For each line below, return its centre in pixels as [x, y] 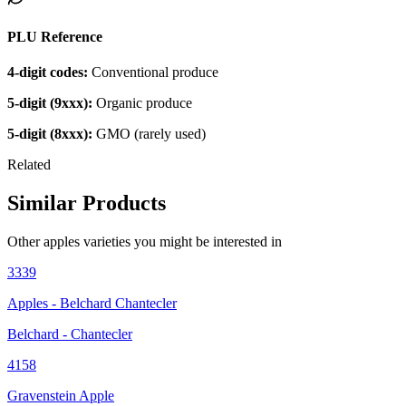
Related [29, 165]
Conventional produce [153, 72]
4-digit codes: [48, 72]
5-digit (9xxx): [50, 103]
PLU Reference [55, 36]
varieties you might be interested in [181, 241]
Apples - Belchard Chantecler [92, 303]
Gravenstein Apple [61, 395]
